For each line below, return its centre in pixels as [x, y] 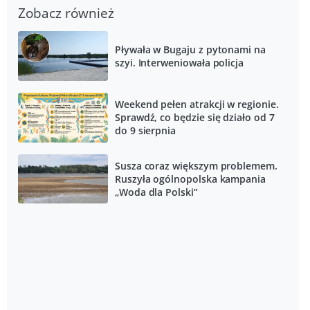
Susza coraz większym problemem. [196, 165]
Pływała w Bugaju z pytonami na [190, 49]
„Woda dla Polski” [156, 192]
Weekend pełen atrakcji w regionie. [197, 104]
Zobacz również [66, 13]
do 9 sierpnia [145, 131]
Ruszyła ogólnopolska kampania [190, 179]
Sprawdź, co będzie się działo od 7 [194, 118]
